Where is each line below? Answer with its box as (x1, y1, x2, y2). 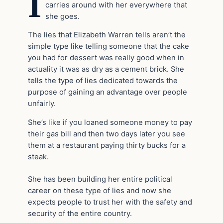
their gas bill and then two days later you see (28, 129, 185, 139)
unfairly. (28, 99, 56, 109)
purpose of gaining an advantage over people (28, 88, 187, 97)
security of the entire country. (28, 209, 132, 218)
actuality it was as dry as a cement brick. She (28, 65, 184, 74)
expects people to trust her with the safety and (28, 197, 192, 207)
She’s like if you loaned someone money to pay (28, 118, 192, 127)
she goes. (45, 11, 80, 21)
